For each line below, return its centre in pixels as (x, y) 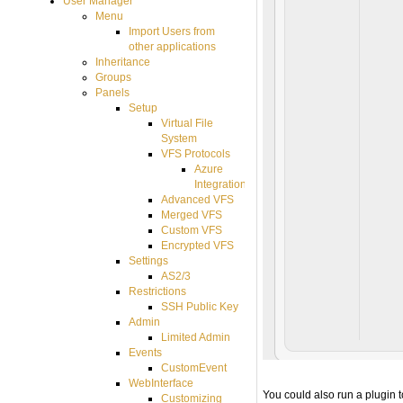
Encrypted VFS (198, 245)
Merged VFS (192, 215)
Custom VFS (192, 230)
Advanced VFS (198, 199)
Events (145, 352)
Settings (148, 260)
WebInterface (161, 383)
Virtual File (188, 123)
